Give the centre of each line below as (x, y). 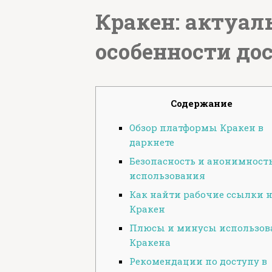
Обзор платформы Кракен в (196, 127)
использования (167, 175)
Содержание (202, 103)
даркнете (152, 142)
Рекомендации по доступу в (198, 261)
